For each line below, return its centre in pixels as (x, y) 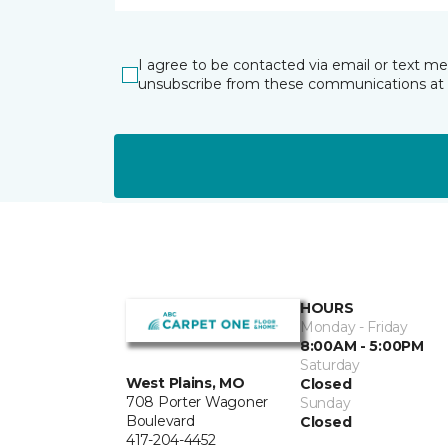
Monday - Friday (354, 327)
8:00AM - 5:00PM (362, 346)
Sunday (325, 403)
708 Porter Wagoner (197, 402)
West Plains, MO (185, 383)
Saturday (330, 365)
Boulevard (160, 421)
